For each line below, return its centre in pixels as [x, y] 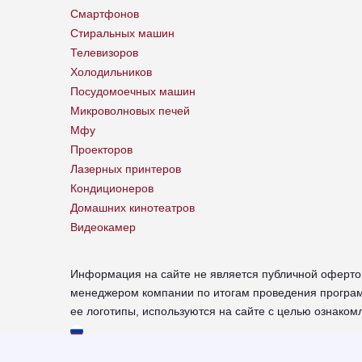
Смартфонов [105, 14]
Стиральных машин [122, 34]
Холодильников [111, 72]
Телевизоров [104, 53]
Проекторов [101, 150]
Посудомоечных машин [133, 92]
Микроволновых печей [130, 111]
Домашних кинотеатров [133, 208]
